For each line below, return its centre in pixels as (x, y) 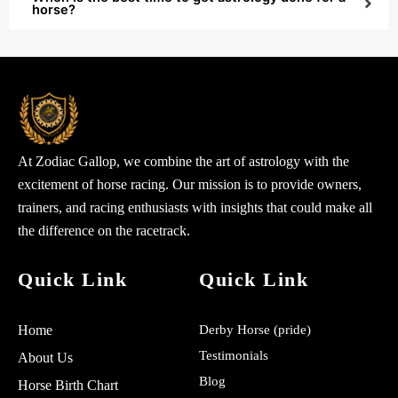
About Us (45, 357)
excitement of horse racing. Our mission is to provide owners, (190, 184)
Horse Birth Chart (68, 385)
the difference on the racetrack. (104, 230)
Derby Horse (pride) (255, 329)
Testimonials (234, 355)
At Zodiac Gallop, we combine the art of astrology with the (183, 161)
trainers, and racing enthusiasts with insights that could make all (195, 207)
